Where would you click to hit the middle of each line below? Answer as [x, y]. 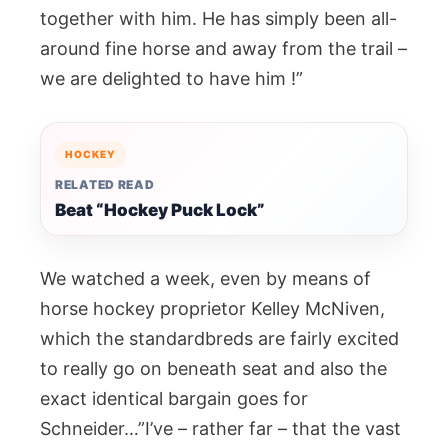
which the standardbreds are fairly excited [219, 338]
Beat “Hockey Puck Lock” [160, 210]
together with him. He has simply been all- [218, 18]
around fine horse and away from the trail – [223, 48]
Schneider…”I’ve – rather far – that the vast [220, 428]
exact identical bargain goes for [174, 398]
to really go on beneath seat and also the [213, 368]
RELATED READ [105, 184]
